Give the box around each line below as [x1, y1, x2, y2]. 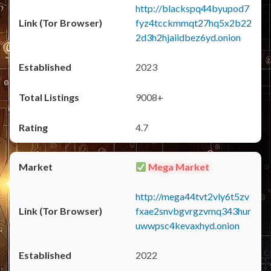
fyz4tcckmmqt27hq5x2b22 [135, 17, 252, 28]
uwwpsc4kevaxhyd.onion [135, 220, 240, 231]
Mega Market [146, 161, 210, 172]
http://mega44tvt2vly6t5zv [135, 191, 249, 202]
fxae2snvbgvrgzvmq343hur [135, 205, 251, 217]
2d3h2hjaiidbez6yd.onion [135, 31, 241, 43]
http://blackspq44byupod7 [135, 2, 249, 14]
